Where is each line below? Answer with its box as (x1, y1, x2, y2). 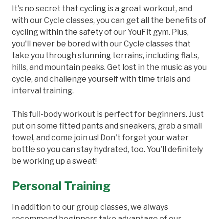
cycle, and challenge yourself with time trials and (12, 74, 191, 84)
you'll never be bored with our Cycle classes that (12, 39, 191, 48)
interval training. (12, 86, 74, 95)
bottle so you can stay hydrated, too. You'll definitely (12, 144, 203, 154)
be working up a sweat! (12, 156, 97, 166)
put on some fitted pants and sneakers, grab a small (12, 121, 202, 131)
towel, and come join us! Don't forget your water (12, 132, 189, 142)
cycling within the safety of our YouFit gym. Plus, (12, 27, 189, 37)
